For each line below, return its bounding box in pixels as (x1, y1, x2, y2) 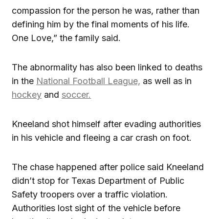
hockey (12, 89, 42, 100)
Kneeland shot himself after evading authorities (12, 118, 201, 129)
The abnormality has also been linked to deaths (12, 62, 202, 72)
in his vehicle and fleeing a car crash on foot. (12, 132, 192, 143)
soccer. (62, 89, 91, 100)
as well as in (140, 75, 192, 86)
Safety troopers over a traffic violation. (12, 189, 168, 199)
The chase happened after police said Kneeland (12, 161, 204, 172)
